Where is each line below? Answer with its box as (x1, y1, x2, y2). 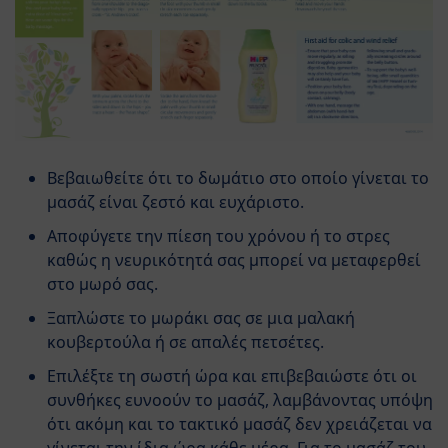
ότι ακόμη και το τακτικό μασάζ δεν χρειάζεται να (47, 413, 432, 436)
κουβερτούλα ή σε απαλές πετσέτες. (47, 331, 324, 354)
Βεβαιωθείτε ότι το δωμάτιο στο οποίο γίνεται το (47, 167, 429, 190)
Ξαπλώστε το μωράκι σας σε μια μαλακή (47, 307, 355, 330)
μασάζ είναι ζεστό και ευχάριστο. (47, 191, 304, 214)
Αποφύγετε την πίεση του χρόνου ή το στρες (47, 225, 390, 248)
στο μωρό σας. (47, 273, 158, 296)
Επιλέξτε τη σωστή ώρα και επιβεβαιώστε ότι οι (47, 365, 417, 388)
